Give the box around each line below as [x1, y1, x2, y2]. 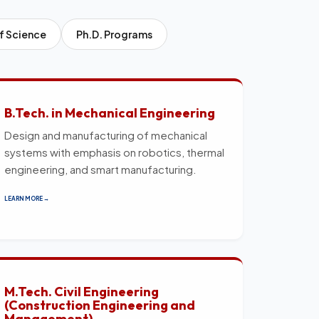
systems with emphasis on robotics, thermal [4, 145, 224, 159]
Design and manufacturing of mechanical [4, 127, 207, 142]
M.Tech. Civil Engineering [4, 283, 159, 300]
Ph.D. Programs [76, 27, 152, 41]
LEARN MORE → [4, 194, 49, 202]
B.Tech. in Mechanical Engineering [4, 104, 215, 121]
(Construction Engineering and [4, 296, 195, 313]
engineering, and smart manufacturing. [4, 162, 197, 176]
